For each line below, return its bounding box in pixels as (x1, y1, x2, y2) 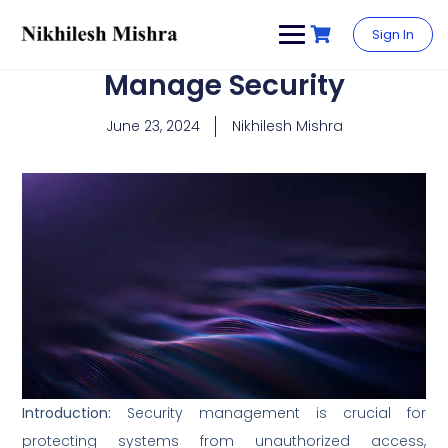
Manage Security (103, 66, 345, 105)
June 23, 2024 (105, 116, 200, 136)
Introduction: (22, 403, 112, 424)
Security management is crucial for (111, 403, 426, 424)
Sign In (372, 25, 414, 44)
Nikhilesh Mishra (231, 116, 343, 136)
